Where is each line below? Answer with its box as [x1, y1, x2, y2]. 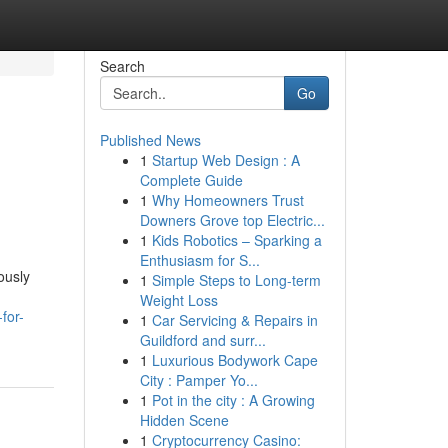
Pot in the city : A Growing [151, 390, 315, 410]
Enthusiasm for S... [139, 250, 260, 270]
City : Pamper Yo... [139, 370, 258, 390]
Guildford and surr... [139, 330, 266, 350]
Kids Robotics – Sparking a [151, 230, 322, 250]
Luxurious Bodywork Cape [151, 350, 318, 370]
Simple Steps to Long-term [151, 270, 321, 290]
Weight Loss [139, 290, 218, 310]
